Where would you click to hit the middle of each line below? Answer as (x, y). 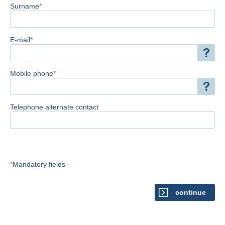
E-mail (20, 39)
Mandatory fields (39, 164)
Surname (25, 6)
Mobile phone (32, 73)
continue (190, 192)
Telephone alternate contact (54, 107)
